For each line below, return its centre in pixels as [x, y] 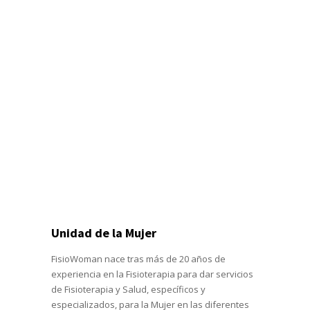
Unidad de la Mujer [104, 232]
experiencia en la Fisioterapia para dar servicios [152, 274]
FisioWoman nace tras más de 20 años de [138, 258]
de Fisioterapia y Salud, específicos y [128, 289]
